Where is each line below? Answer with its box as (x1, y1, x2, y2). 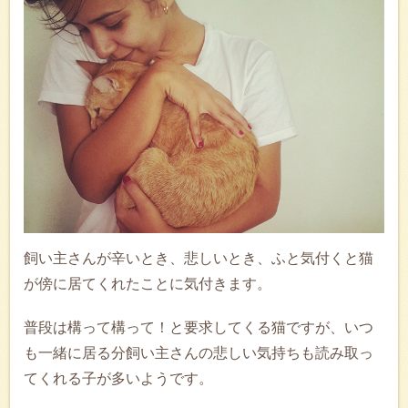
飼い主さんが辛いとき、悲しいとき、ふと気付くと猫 (24, 250, 373, 266)
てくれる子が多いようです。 (24, 370, 213, 386)
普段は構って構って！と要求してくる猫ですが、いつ (24, 319, 373, 335)
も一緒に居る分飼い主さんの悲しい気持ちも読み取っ (24, 344, 373, 361)
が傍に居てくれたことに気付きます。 (24, 275, 271, 291)
